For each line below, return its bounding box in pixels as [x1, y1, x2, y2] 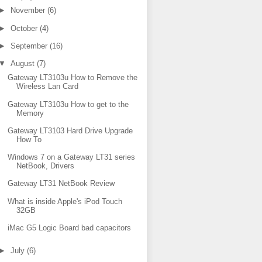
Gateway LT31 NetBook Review [8, 179, 115, 188]
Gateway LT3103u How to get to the [8, 99, 129, 109]
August [10, 59, 37, 68]
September [10, 41, 50, 50]
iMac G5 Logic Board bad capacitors [8, 223, 132, 232]
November [10, 6, 47, 15]
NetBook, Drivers [16, 161, 75, 170]
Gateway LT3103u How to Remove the [8, 73, 138, 82]
